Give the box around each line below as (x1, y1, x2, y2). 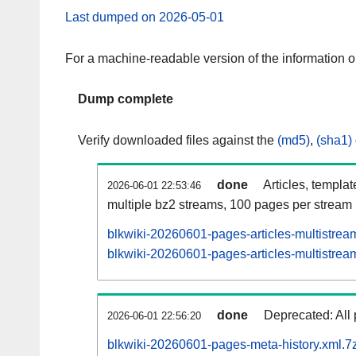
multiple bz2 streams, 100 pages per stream (107, 198, 352, 212)
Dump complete (78, 92, 173, 106)
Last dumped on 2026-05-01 (65, 10, 224, 24)
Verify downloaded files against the (78, 133, 277, 148)
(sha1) (316, 133, 352, 148)
